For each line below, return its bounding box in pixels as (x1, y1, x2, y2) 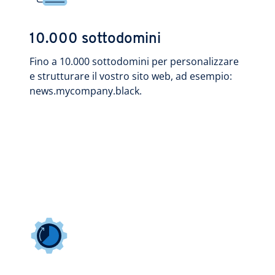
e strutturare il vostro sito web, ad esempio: (29, 69, 232, 83)
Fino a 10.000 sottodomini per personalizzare (29, 55, 239, 68)
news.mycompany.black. (29, 84, 142, 98)
